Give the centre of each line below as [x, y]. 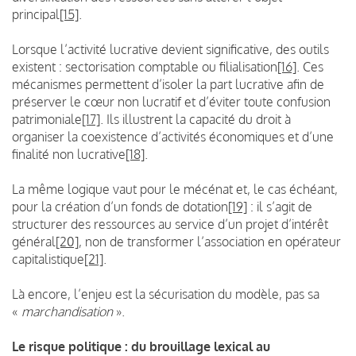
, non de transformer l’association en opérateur [210, 241]
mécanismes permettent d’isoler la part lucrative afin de [168, 84]
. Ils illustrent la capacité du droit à [195, 119]
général [34, 241]
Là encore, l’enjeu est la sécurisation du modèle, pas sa [166, 294]
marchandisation [67, 311]
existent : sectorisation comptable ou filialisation [145, 66]
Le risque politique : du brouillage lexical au [141, 346]
